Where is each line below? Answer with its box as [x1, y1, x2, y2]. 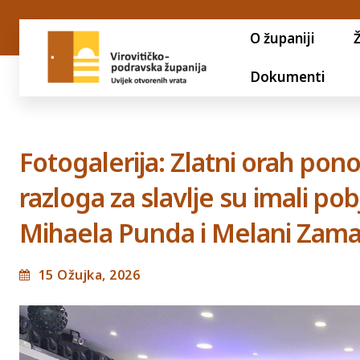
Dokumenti [249, 67, 325, 86]
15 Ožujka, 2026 [38, 265, 140, 284]
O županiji [249, 29, 315, 47]
